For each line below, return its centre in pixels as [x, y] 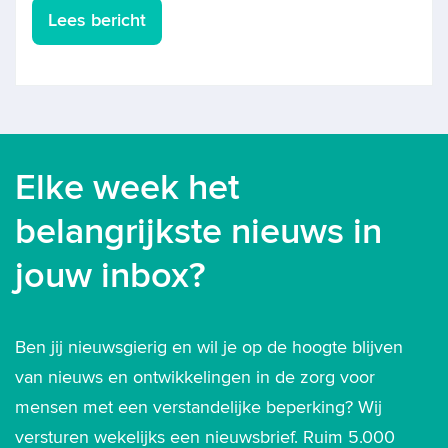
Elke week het [127, 187]
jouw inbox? [110, 275]
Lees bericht [97, 20]
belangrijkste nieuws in [198, 231]
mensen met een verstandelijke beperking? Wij [198, 407]
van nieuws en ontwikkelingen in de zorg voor [195, 377]
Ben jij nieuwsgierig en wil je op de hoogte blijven [209, 347]
